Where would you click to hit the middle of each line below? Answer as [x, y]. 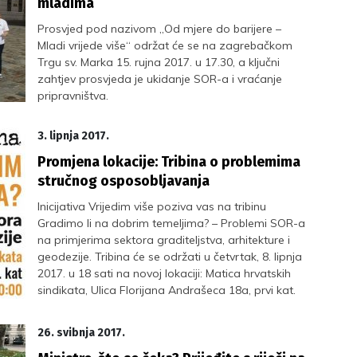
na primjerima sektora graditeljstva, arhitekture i [164, 240]
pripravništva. [73, 96]
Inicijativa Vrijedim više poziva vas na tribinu [152, 206]
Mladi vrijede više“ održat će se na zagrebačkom [165, 45]
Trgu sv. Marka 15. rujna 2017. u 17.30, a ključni [159, 62]
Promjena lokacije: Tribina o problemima [169, 162]
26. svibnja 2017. [82, 333]
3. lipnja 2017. [74, 136]
